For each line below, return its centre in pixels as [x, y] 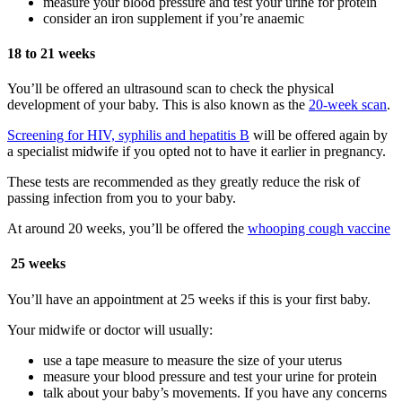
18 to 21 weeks [51, 53]
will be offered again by [319, 135]
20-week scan [348, 105]
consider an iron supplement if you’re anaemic [174, 18]
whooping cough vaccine [319, 229]
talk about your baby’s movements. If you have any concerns [215, 392]
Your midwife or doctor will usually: [110, 329]
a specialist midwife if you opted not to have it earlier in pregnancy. [197, 152]
